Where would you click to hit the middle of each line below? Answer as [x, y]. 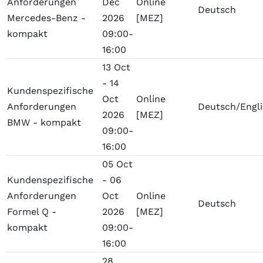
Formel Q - [32, 212]
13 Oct [117, 68]
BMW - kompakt [44, 123]
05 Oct [118, 164]
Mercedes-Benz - [47, 18]
